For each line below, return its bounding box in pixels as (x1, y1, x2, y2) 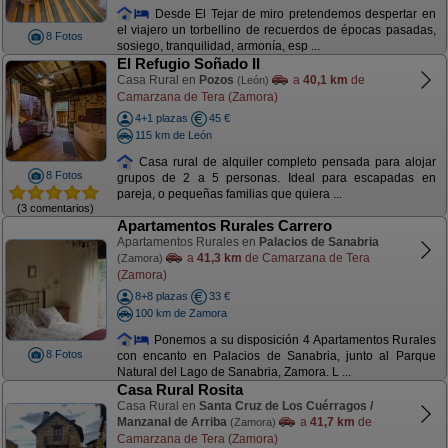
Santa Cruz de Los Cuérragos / (198, 399, 373, 413)
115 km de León (134, 128, 212, 141)
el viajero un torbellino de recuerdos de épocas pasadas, (116, 23, 436, 38)
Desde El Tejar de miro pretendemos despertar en (150, 6, 436, 21)
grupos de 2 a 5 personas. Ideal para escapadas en (116, 171, 436, 186)
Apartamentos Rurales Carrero (116, 217, 332, 234)
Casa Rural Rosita (116, 381, 243, 398)
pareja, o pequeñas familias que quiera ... (116, 187, 342, 202)
